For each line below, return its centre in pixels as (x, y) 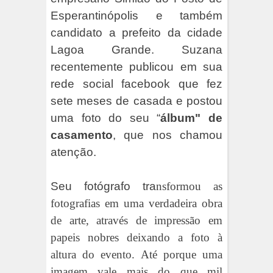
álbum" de (192, 118)
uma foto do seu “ (106, 118)
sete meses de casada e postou (136, 101)
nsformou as (189, 186)
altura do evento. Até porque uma (136, 254)
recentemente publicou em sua (136, 66)
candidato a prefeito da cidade (136, 32)
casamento (82, 135)
